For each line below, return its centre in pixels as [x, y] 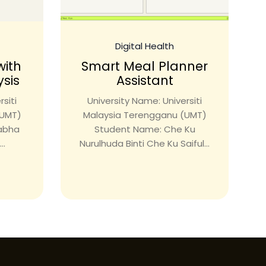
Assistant [145, 81]
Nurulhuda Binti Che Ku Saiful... [145, 144]
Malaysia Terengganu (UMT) [145, 115]
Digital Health [145, 46]
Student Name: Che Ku [145, 129]
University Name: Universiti [145, 101]
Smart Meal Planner [145, 66]
